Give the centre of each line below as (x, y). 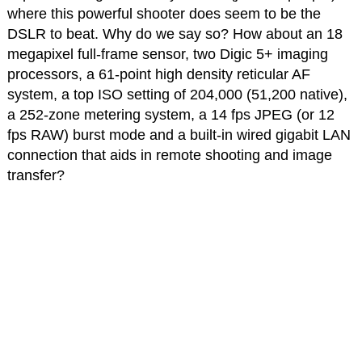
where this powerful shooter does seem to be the (164, 13)
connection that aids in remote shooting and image (169, 155)
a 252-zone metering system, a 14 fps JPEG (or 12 (170, 114)
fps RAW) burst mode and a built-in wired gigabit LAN (179, 135)
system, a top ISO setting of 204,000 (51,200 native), (177, 94)
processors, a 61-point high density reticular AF (158, 74)
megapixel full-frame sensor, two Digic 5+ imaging (167, 54)
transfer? (36, 175)
